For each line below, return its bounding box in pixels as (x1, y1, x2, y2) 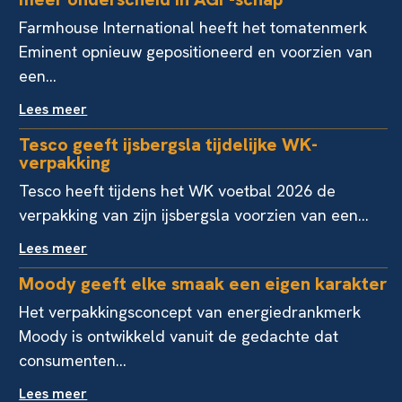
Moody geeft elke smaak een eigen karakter (19, 272, 388, 295)
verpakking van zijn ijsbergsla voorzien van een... (19, 205, 370, 225)
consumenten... (19, 350, 127, 371)
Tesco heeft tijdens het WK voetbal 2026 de (19, 180, 336, 201)
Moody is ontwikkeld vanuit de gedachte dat (19, 326, 339, 346)
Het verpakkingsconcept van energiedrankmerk (19, 301, 362, 322)
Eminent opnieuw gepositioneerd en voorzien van (19, 41, 373, 62)
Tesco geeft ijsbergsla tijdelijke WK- (19, 133, 319, 156)
